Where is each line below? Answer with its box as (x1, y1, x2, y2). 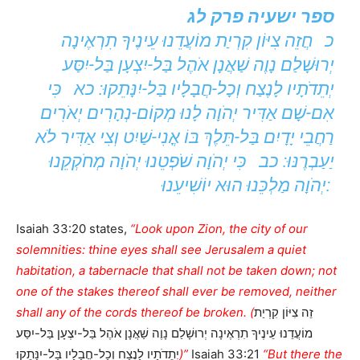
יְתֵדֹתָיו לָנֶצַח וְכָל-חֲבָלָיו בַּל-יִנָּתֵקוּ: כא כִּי (47, 79, 334, 100)
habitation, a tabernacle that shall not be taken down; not (16, 263, 337, 279)
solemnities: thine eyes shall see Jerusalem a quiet (16, 242, 306, 258)
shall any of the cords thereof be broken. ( (16, 305, 254, 321)
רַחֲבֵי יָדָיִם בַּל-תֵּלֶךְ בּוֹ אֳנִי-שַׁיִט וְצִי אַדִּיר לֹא (35, 127, 334, 148)
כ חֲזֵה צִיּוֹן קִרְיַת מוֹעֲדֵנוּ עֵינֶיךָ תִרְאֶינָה (60, 31, 334, 51)
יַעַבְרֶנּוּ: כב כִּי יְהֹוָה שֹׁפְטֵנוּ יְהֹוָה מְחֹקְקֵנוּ (48, 151, 334, 172)
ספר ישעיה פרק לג (186, 6, 334, 27)
